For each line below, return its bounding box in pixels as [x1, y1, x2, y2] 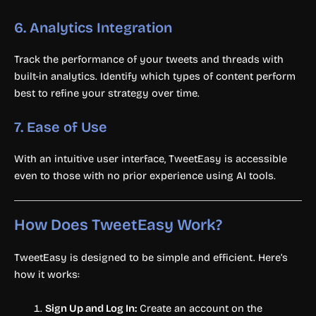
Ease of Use [27, 118, 107, 135]
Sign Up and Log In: [44, 301, 137, 315]
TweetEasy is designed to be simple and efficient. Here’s [14, 251, 288, 265]
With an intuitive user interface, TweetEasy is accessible [14, 152, 287, 165]
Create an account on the [136, 301, 262, 315]
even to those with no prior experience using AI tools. [14, 169, 276, 182]
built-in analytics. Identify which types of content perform [14, 69, 296, 83]
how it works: [14, 268, 80, 281]
